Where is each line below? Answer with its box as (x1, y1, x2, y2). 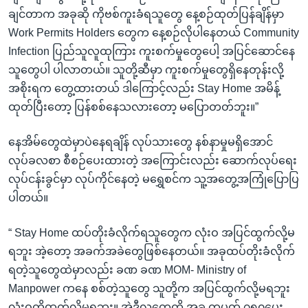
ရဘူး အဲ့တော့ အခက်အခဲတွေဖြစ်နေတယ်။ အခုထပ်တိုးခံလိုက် (8, 245, 295, 257)
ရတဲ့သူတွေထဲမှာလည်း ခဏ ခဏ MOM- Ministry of (8, 263, 246, 276)
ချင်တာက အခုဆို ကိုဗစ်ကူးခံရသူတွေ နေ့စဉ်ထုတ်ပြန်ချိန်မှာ (8, 8, 284, 20)
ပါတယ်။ (8, 191, 48, 203)
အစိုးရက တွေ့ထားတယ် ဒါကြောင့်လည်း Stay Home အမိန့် (8, 82, 280, 94)
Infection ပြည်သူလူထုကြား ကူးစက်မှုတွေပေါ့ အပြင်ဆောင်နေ (8, 45, 295, 57)
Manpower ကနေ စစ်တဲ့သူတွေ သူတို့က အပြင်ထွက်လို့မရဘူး (8, 282, 290, 294)
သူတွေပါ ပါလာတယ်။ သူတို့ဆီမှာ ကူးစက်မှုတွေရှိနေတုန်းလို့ (8, 63, 284, 76)
